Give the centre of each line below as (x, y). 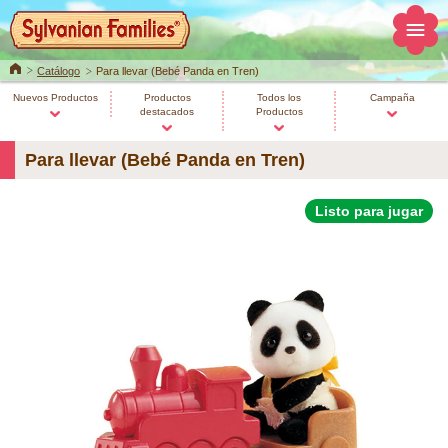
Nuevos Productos (55, 97)
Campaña (392, 97)
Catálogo (58, 71)
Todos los (279, 97)
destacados (167, 111)
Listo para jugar (369, 211)
